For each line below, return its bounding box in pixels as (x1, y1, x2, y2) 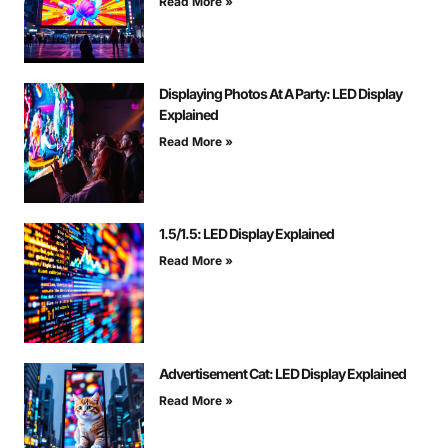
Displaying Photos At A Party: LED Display (159, 85, 402, 103)
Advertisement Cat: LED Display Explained (159, 365, 406, 383)
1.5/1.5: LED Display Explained (159, 225, 334, 243)
